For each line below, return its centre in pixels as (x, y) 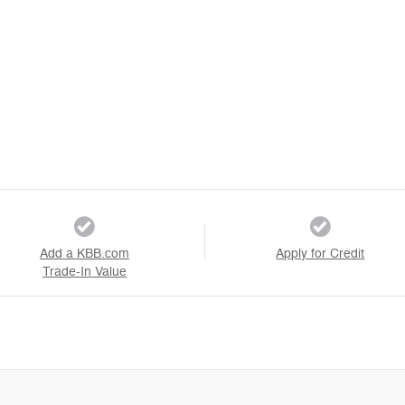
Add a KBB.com (84, 253)
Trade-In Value (84, 271)
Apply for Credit (320, 253)
